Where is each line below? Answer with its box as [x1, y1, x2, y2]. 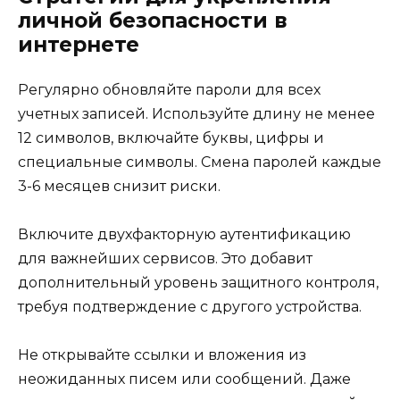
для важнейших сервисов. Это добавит [18, 249, 312, 267]
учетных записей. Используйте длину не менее [18, 104, 375, 122]
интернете [18, 31, 139, 57]
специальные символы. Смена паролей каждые [18, 153, 381, 171]
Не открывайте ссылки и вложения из [18, 346, 306, 364]
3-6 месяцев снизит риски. [18, 177, 221, 195]
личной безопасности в [18, 7, 287, 33]
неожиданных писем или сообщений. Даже [18, 371, 351, 388]
